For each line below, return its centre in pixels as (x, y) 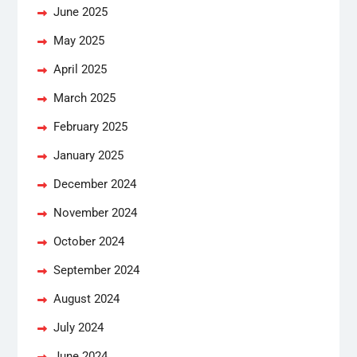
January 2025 (88, 155)
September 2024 (96, 270)
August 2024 (86, 298)
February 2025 (90, 126)
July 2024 (78, 327)
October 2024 (88, 241)
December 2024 (94, 184)
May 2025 (78, 40)
